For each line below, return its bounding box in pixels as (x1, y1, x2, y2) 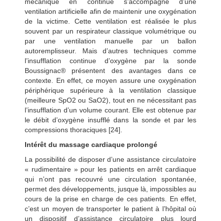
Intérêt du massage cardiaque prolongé (25, 140, 157, 148)
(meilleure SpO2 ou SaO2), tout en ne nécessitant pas (25, 96, 196, 104)
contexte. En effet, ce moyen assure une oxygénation (25, 76, 196, 84)
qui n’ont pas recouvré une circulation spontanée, (25, 175, 196, 183)
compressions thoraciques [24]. (25, 125, 122, 134)
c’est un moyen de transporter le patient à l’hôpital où (25, 204, 196, 213)
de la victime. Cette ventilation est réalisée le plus (25, 17, 196, 25)
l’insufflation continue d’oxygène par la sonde (25, 56, 196, 65)
